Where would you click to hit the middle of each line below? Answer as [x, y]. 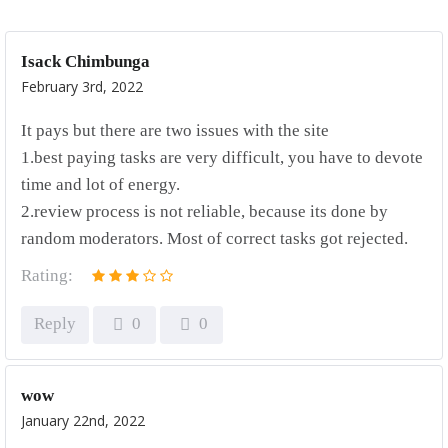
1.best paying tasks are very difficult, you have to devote [222, 157]
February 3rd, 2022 [82, 86]
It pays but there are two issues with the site [175, 130]
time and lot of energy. [100, 184]
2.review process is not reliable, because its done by [204, 211]
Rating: [47, 275]
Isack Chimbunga [85, 61]
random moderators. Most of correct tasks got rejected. [214, 238]
